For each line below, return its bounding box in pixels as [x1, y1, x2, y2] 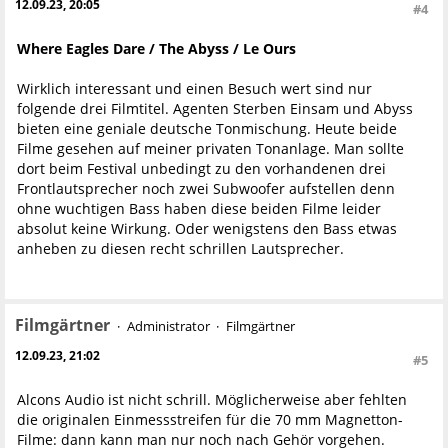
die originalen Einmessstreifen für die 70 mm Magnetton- [17, 410, 403, 430]
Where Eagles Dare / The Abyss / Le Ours [17, 39, 296, 59]
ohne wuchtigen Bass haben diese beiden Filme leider [17, 199, 381, 219]
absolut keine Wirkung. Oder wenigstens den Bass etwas [17, 219, 397, 239]
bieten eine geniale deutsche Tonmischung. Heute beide [17, 119, 397, 139]
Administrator [126, 317, 210, 336]
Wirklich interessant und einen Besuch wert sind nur [17, 79, 372, 99]
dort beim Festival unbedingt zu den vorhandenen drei [17, 159, 386, 179]
